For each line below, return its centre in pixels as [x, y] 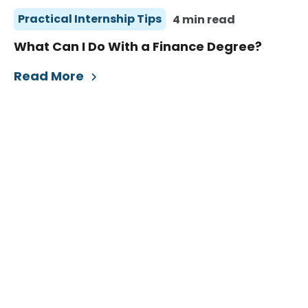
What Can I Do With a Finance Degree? [138, 47]
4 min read [204, 19]
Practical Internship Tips [90, 19]
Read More [50, 76]
